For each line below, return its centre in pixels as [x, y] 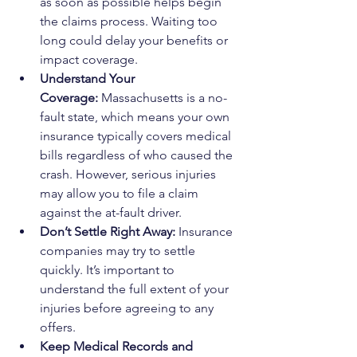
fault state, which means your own [136, 117]
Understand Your [89, 79]
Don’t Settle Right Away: [108, 232]
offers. [58, 328]
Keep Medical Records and [118, 347]
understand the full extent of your [136, 289]
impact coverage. [89, 60]
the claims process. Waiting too [130, 22]
